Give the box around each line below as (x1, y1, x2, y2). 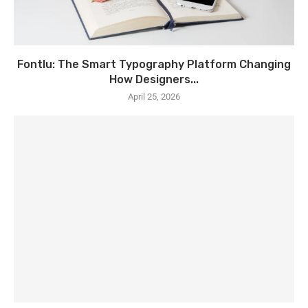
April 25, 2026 (128, 91, 180, 102)
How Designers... (109, 73, 199, 86)
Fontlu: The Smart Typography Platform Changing (17, 58, 291, 71)
